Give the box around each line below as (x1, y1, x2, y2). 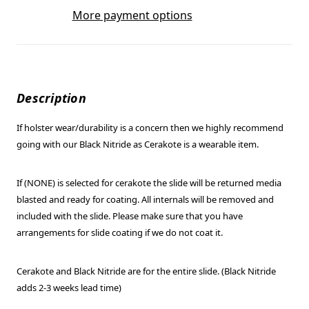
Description (17, 89, 86, 106)
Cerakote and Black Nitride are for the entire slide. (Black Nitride (17, 264, 276, 277)
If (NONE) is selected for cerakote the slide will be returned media (17, 176, 281, 189)
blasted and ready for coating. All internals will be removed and (17, 192, 274, 206)
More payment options (72, 7, 192, 23)
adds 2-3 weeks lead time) (17, 281, 123, 294)
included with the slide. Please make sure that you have (17, 209, 243, 222)
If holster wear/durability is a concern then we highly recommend (17, 121, 283, 134)
